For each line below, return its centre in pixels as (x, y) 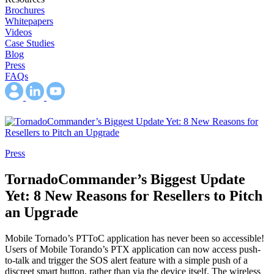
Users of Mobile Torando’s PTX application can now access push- (133, 249)
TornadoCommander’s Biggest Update (125, 179)
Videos (18, 32)
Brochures (25, 10)
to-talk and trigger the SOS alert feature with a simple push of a (126, 260)
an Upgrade (42, 212)
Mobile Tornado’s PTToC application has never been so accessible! (135, 238)
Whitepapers (29, 21)
